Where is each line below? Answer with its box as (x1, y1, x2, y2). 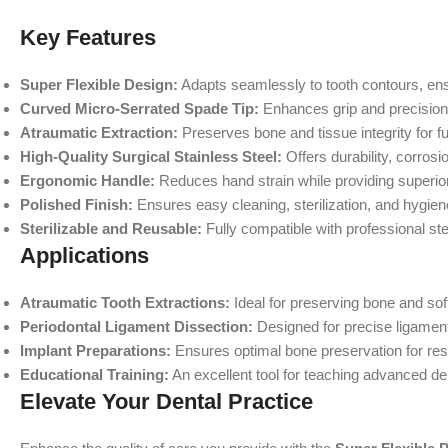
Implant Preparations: (20, 342, 171, 359)
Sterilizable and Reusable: (20, 220, 202, 237)
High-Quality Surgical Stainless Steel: (20, 148, 282, 165)
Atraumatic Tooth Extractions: (20, 294, 230, 311)
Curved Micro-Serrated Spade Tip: (20, 100, 259, 117)
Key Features (20, 25, 156, 50)
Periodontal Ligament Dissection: (20, 318, 253, 335)
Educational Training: (20, 366, 169, 383)
